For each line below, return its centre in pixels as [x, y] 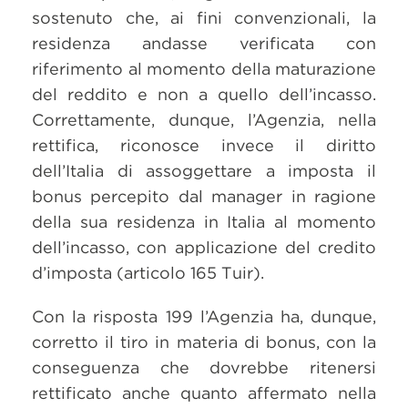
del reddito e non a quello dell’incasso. [204, 94]
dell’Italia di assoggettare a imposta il [204, 171]
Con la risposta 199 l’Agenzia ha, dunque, [204, 316]
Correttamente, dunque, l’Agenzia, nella [204, 120]
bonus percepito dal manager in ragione [204, 196]
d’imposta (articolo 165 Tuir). [148, 273]
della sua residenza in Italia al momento [204, 222]
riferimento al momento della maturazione [204, 69]
